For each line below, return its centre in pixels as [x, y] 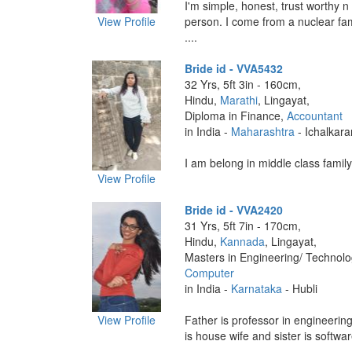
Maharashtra [262, 131]
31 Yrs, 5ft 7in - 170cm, [242, 225]
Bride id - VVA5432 [233, 68]
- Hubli [299, 288]
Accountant [314, 115]
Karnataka [256, 288]
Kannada [242, 241]
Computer [209, 273]
